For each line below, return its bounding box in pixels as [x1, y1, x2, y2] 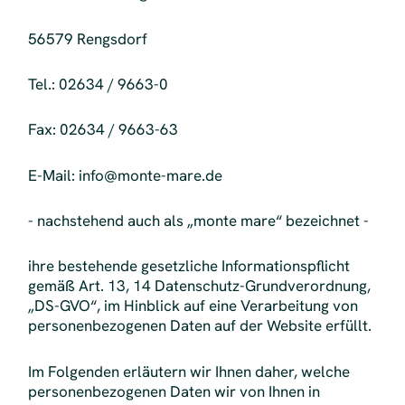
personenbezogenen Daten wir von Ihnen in [27, 381, 320, 401]
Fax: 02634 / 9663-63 [27, 119, 178, 140]
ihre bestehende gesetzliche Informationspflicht [27, 256, 350, 277]
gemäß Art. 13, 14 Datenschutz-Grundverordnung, [27, 276, 371, 297]
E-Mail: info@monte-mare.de [27, 165, 222, 185]
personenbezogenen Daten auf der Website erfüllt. [27, 316, 372, 336]
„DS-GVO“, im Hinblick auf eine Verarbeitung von [27, 296, 358, 316]
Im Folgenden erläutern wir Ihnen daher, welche [27, 361, 350, 381]
